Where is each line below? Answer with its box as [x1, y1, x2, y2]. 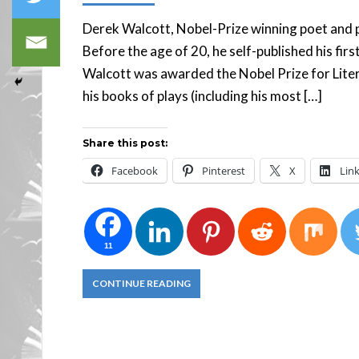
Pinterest [202, 163, 245, 178]
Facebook [111, 163, 158, 178]
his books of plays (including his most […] [83, 87, 322, 104]
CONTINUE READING [92, 277, 191, 289]
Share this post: [83, 137, 167, 149]
